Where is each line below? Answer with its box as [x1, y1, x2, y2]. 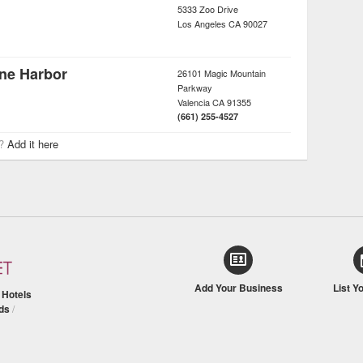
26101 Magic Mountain [177, 66, 266, 79]
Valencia [177, 95, 210, 109]
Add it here [7, 135, 58, 152]
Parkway [177, 80, 212, 94]
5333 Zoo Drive [177, 2, 238, 15]
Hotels [2, 286, 32, 301]
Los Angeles [177, 16, 226, 30]
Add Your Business [194, 280, 283, 295]
